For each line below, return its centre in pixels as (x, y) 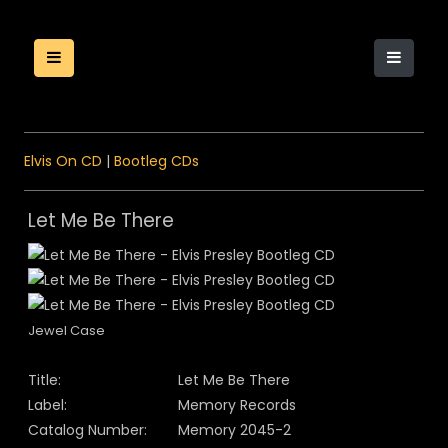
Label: (47, 405)
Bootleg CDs (156, 161)
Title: (44, 380)
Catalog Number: (87, 430)
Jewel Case (66, 330)
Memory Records (237, 405)
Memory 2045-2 (234, 430)
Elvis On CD (63, 161)
